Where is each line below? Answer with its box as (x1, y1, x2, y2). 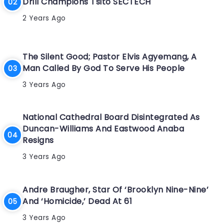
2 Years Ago (22, 13, 66, 23)
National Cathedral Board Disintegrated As (22, 111, 200, 123)
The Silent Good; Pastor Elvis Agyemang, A (22, 50, 197, 62)
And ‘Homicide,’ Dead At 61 (22, 195, 132, 207)
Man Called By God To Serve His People (22, 62, 185, 74)
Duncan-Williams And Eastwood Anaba (22, 123, 184, 135)
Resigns (22, 134, 54, 146)
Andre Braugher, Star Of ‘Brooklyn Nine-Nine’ (22, 183, 208, 195)
